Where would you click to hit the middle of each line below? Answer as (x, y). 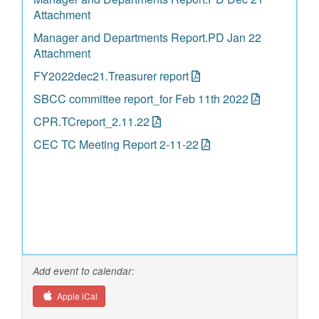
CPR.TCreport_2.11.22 (91, 121)
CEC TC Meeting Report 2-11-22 (116, 144)
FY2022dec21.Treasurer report (111, 76)
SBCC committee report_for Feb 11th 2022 (141, 99)
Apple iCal (76, 296)
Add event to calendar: (84, 271)
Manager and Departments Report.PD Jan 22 (147, 37)
